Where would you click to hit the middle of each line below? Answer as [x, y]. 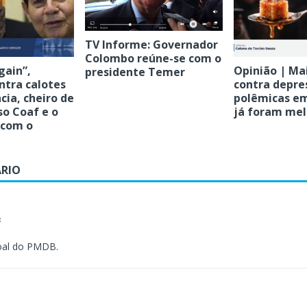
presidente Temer [135, 72]
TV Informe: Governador [151, 44]
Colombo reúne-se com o [153, 58]
